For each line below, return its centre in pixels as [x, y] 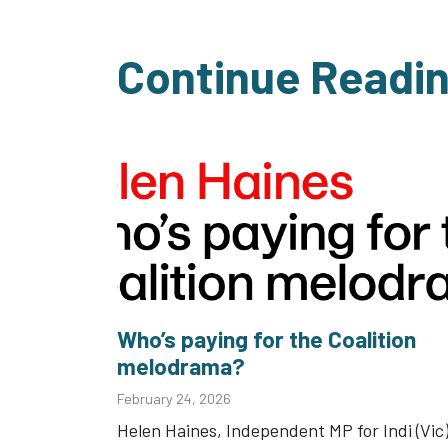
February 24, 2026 [174, 399]
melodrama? [181, 366]
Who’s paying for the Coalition [266, 339]
